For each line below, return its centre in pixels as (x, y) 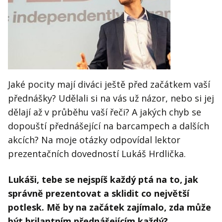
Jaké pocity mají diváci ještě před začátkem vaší (109, 84)
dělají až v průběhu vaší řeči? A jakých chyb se (105, 112)
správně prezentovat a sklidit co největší (99, 194)
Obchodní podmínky (55, 20)
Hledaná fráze (41, 47)
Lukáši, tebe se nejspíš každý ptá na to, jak (103, 180)
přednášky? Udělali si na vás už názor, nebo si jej (111, 98)
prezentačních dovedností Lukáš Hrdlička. (97, 154)
